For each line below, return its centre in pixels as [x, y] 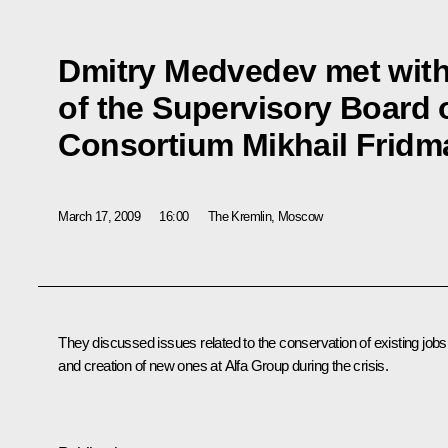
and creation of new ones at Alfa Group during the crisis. [223, 366]
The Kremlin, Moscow [265, 216]
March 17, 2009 [99, 216]
